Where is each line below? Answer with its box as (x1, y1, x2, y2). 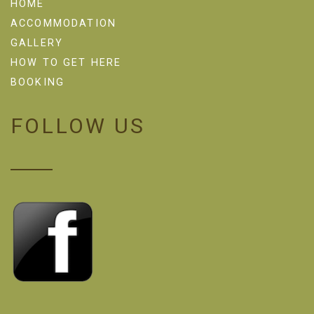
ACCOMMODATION (11, 18, 117, 30)
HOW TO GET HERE (11, 57, 122, 69)
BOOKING (11, 76, 65, 89)
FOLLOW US (11, 114, 146, 139)
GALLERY (11, 37, 64, 50)
